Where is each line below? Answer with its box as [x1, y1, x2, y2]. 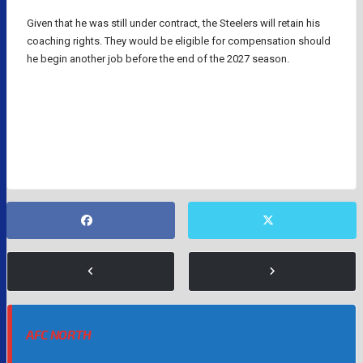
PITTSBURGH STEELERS [38, 140, 122, 150]
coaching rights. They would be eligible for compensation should [27, 34, 331, 47]
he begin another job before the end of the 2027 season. [27, 52, 289, 65]
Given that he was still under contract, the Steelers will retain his [27, 16, 320, 29]
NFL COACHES [160, 113, 209, 123]
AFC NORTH [26, 327, 92, 343]
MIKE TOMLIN [38, 113, 88, 123]
